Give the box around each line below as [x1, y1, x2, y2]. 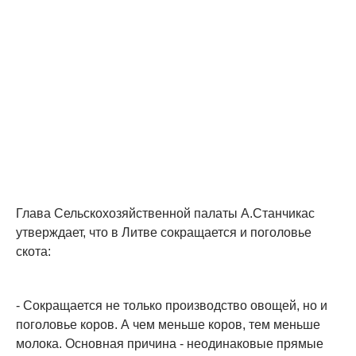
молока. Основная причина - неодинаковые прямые [16, 336, 323, 350]
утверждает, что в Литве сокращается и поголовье [16, 225, 311, 239]
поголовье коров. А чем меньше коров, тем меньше [16, 317, 320, 331]
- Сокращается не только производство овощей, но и [16, 298, 327, 312]
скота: [16, 244, 51, 258]
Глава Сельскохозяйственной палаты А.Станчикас [16, 206, 315, 220]
